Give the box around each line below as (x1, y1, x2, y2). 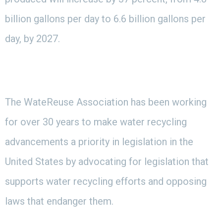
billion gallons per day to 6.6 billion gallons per (5, 12, 206, 25)
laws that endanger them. (5, 195, 116, 207)
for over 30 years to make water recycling (5, 115, 187, 128)
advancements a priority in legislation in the (5, 135, 193, 148)
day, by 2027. (5, 32, 62, 45)
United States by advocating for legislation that (5, 155, 209, 167)
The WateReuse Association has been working (5, 96, 207, 108)
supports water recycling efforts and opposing (5, 175, 207, 187)
